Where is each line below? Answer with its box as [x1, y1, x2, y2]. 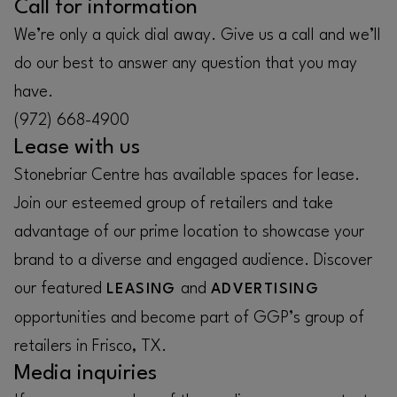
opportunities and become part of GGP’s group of [14, 310, 364, 326]
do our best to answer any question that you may [14, 56, 357, 72]
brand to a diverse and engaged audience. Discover [14, 253, 372, 269]
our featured [14, 281, 106, 297]
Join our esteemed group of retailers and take [14, 196, 333, 212]
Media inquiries [14, 363, 157, 385]
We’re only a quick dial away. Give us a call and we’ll [14, 27, 381, 43]
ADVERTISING [210, 282, 320, 297]
